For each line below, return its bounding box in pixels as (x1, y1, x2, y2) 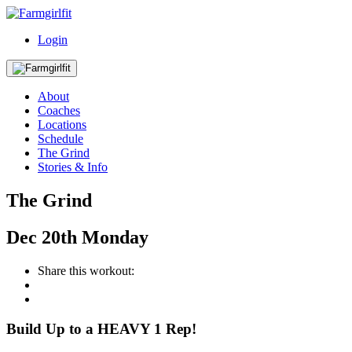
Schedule (38, 132, 83, 145)
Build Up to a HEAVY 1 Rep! (6, 321, 196, 338)
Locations (38, 118, 86, 131)
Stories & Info (38, 160, 108, 174)
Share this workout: (38, 263, 134, 277)
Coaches (38, 104, 80, 117)
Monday (82, 226, 148, 247)
